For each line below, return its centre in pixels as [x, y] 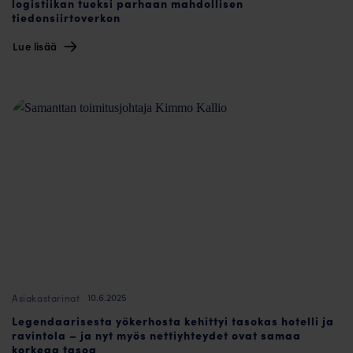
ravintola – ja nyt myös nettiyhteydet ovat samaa [156, 335]
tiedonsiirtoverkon [66, 17]
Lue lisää [36, 45]
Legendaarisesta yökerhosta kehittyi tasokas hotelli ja [173, 321]
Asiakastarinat [46, 297]
